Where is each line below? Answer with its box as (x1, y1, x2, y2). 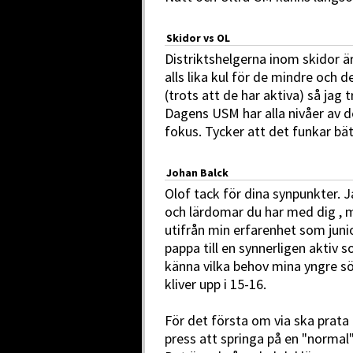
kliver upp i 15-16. (165, 274, 266, 293)
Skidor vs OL (166, 30, 230, 45)
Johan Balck (166, 165, 229, 180)
